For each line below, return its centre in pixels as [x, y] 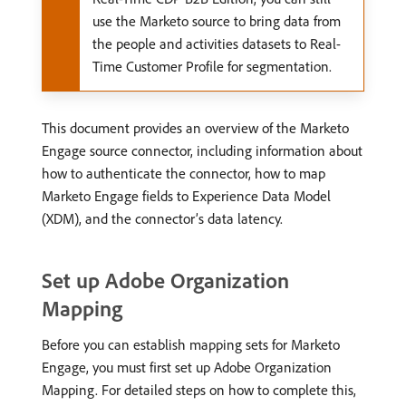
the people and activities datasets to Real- [217, 43]
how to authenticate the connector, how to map [184, 173]
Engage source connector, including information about [202, 150]
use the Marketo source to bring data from [217, 21]
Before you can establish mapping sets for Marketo [191, 344]
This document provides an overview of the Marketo [195, 128]
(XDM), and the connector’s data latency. [162, 218]
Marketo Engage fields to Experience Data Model [186, 196]
